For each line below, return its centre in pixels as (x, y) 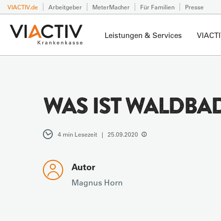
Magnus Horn (97, 182)
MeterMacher (111, 7)
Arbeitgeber (65, 7)
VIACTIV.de (23, 7)
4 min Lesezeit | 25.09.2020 (98, 134)
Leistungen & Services (143, 35)
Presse (194, 7)
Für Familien (157, 7)
